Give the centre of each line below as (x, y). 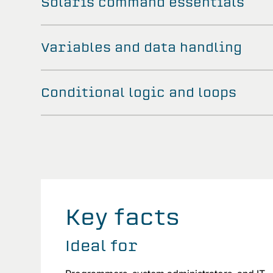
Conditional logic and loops (139, 92)
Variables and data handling (141, 47)
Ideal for (101, 246)
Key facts (122, 217)
